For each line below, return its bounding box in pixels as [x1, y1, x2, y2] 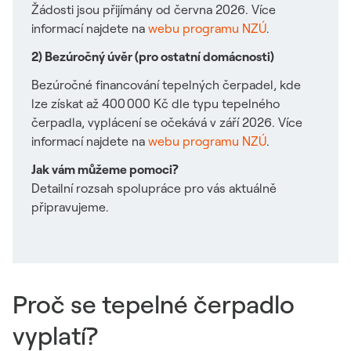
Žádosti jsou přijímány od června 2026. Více [31, 2, 276, 17]
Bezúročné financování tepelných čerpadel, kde [31, 77, 301, 92]
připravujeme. [31, 199, 109, 215]
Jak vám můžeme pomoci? [31, 161, 179, 177]
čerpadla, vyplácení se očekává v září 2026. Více [31, 114, 302, 130]
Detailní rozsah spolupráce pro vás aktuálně [31, 180, 277, 196]
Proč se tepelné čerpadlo [13, 288, 295, 320]
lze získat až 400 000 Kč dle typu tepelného [31, 96, 280, 111]
